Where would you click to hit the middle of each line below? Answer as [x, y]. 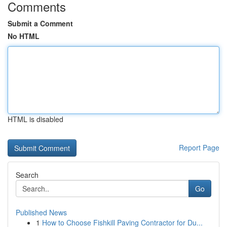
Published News [41, 212]
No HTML [24, 36]
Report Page [199, 147]
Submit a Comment [40, 23]
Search [27, 175]
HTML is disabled [35, 119]
